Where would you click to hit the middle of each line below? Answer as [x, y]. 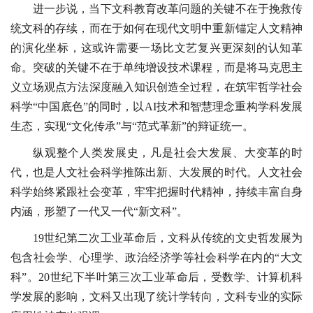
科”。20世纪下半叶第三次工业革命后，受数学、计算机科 [156, 277]
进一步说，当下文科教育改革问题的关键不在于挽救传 [168, 9]
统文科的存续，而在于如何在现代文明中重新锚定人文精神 [156, 29]
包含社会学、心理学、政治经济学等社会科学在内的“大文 [156, 258]
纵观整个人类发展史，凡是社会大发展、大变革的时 [168, 153]
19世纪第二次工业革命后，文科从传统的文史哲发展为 [168, 238]
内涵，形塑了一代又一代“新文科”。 [99, 212]
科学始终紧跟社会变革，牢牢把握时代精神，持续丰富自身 [156, 192]
